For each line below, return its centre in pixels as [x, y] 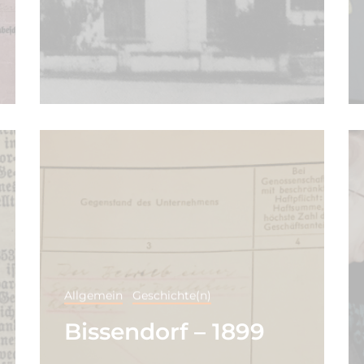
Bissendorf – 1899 [164, 331]
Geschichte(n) [171, 295]
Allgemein [93, 295]
